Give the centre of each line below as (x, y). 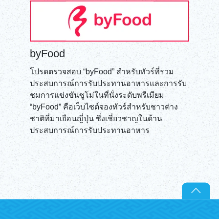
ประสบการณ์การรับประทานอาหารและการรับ (108, 83)
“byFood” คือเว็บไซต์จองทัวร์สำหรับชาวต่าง (104, 107)
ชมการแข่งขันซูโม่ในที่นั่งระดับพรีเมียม (97, 95)
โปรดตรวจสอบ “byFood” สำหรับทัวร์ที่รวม (102, 71)
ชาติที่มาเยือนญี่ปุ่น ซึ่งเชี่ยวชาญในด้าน (96, 118)
